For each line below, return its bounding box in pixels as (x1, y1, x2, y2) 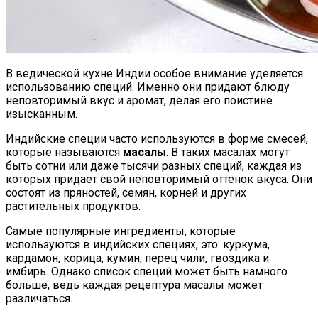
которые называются (6, 145, 123, 159)
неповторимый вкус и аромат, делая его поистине (6, 93, 273, 107)
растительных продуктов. (6, 199, 141, 213)
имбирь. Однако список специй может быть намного (6, 264, 287, 278)
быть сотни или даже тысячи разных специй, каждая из (6, 158, 302, 172)
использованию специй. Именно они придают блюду (6, 79, 290, 94)
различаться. (6, 291, 72, 305)
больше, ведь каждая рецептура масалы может (6, 278, 263, 292)
